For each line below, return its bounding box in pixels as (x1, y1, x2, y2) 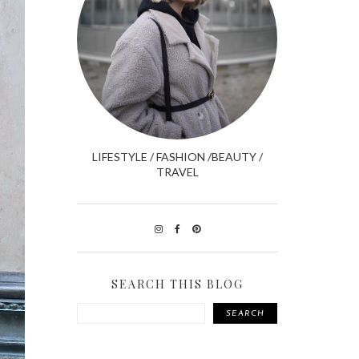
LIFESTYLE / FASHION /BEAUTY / (91, 150, 263, 163)
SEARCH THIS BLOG (111, 276, 244, 292)
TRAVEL (155, 165, 199, 179)
